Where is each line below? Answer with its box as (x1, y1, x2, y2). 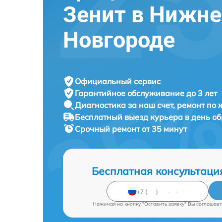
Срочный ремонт (75, 124, 142, 134)
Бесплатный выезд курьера (75, 112, 185, 122)
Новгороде (63, 27, 175, 53)
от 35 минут (142, 124, 187, 134)
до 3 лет (186, 88, 217, 98)
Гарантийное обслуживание (75, 88, 186, 98)
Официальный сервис (75, 76, 161, 86)
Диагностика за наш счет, (75, 100, 177, 110)
